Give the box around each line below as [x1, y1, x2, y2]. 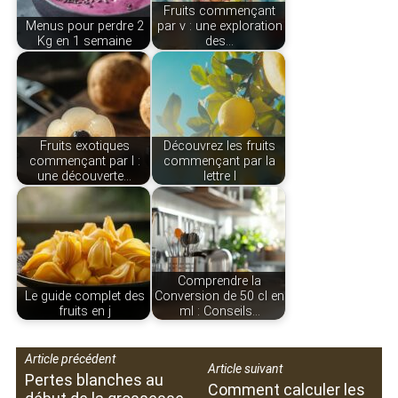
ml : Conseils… [179, 303, 260, 319]
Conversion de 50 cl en [155, 288, 285, 304]
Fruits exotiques [39, 138, 130, 154]
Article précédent [24, 352, 115, 367]
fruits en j [58, 303, 111, 319]
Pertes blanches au [24, 370, 163, 390]
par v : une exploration [156, 18, 283, 34]
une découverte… [37, 168, 132, 184]
